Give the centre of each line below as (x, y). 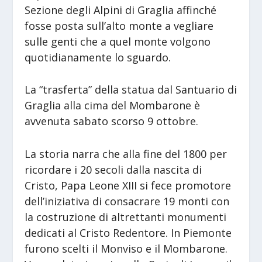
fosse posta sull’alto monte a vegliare (119, 25)
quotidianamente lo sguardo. (98, 57)
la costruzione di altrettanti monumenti (126, 217)
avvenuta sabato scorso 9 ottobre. (112, 121)
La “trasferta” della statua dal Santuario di (131, 90)
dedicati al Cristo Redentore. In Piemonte (128, 233)
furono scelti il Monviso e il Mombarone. (126, 249)
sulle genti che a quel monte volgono (118, 41)
